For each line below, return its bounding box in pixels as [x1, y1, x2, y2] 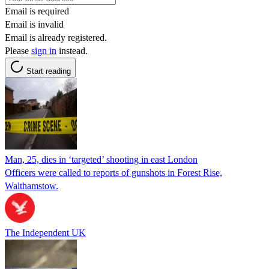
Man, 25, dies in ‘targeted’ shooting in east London [5, 154, 198, 165]
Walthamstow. [5, 180, 58, 191]
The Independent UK [5, 227, 86, 238]
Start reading [26, 66, 71, 76]
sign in [31, 45, 56, 56]
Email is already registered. [5, 32, 107, 43]
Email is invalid [5, 19, 64, 29]
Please [5, 45, 31, 56]
